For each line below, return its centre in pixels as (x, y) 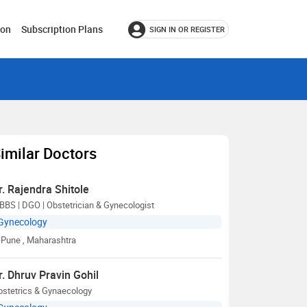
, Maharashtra (49, 240)
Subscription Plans (62, 29)
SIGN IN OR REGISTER (187, 29)
